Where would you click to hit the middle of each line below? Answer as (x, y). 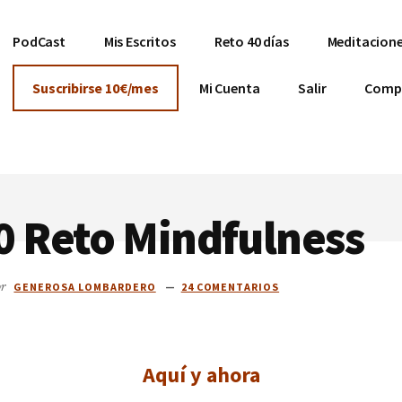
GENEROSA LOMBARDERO (85, 286)
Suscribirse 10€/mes (96, 88)
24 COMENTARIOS (230, 286)
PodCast (39, 41)
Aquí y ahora (201, 374)
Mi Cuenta (229, 88)
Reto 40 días (251, 41)
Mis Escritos (140, 41)
